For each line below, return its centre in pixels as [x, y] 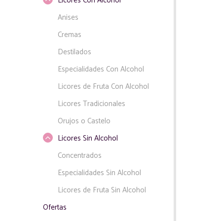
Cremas [70, 35]
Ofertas [55, 207]
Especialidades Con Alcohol [101, 69]
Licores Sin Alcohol [88, 138]
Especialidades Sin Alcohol [99, 173]
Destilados [74, 52]
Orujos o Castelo [84, 121]
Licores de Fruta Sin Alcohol [102, 190]
